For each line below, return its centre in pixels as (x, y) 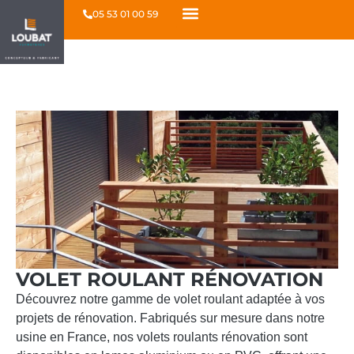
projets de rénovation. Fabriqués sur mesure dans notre (170, 318)
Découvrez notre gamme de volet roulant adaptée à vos (170, 299)
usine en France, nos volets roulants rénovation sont (162, 337)
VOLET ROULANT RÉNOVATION (169, 280)
